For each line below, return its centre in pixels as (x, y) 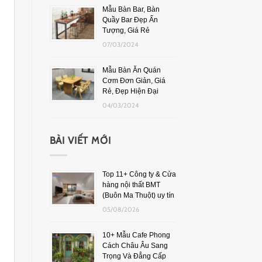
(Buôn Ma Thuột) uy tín (138, 195)
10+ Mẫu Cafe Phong (136, 235)
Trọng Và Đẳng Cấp (134, 256)
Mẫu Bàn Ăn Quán (131, 70)
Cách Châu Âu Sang (135, 245)
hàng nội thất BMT (131, 185)
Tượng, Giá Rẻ (126, 30)
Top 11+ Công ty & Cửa (139, 174)
